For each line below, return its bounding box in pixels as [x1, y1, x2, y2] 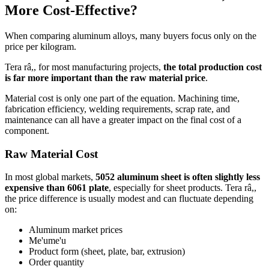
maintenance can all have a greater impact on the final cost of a [5, 114, 241, 125]
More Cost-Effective [5, 2, 130, 19]
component [5, 125, 47, 136]
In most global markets [5, 172, 91, 183]
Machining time [178, 92, 237, 103]
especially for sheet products [113, 183, 220, 193]
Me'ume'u [29, 235, 66, 246]
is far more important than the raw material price [5, 72, 205, 83]
